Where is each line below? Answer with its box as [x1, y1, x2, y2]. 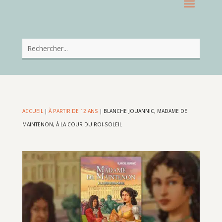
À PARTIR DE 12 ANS [48, 108, 98, 115]
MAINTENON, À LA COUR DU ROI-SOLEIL [22, 121, 122, 128]
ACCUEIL [22, 108, 43, 115]
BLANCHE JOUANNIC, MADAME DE [103, 108, 187, 115]
